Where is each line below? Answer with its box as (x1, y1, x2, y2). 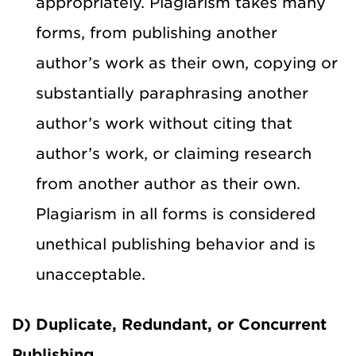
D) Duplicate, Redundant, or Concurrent (12, 315, 327, 334)
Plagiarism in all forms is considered (36, 204, 315, 223)
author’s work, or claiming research (36, 144, 311, 163)
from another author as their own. (36, 174, 300, 193)
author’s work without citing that (36, 114, 292, 133)
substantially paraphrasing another (36, 83, 308, 103)
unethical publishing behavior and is (36, 234, 315, 253)
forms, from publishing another (36, 23, 277, 42)
